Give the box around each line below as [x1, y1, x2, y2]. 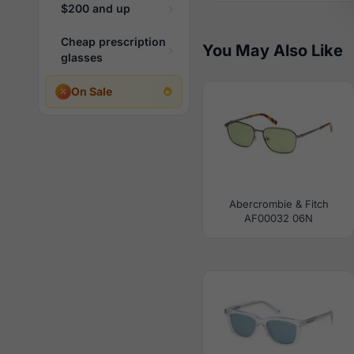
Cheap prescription [61, 35, 166, 48]
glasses [61, 51, 103, 64]
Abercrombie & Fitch [228, 198, 329, 210]
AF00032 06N [244, 212, 313, 224]
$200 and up [61, 2, 130, 15]
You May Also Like [202, 41, 343, 60]
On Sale [71, 85, 112, 98]
